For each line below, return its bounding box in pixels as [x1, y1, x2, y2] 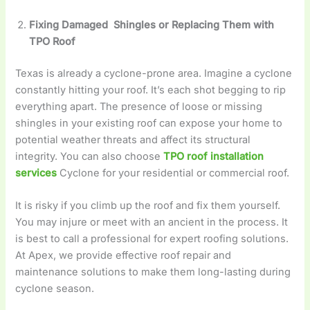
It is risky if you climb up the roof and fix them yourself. [15, 199, 281, 212]
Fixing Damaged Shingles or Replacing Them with [29, 18, 275, 31]
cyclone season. [15, 282, 98, 295]
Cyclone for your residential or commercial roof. [57, 166, 293, 179]
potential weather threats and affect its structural [15, 133, 251, 146]
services [15, 166, 57, 179]
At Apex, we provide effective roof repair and [15, 249, 232, 262]
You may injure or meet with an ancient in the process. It [15, 216, 289, 229]
